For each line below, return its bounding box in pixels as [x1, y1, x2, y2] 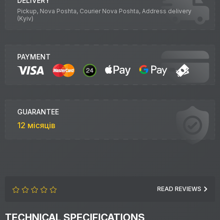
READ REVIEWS [157, 185, 201, 193]
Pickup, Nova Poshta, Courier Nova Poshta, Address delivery [17, 7, 192, 15]
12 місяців [17, 120, 55, 131]
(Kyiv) [17, 15, 33, 22]
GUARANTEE [17, 108, 59, 116]
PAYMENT [17, 53, 51, 61]
